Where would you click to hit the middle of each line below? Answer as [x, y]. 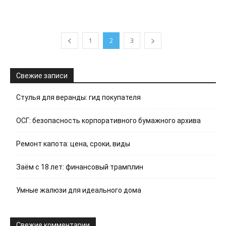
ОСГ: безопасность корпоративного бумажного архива [108, 120]
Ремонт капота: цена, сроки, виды [73, 144]
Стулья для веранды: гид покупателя [78, 97]
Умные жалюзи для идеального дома [79, 190]
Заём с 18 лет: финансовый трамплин [80, 167]
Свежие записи [42, 75]
